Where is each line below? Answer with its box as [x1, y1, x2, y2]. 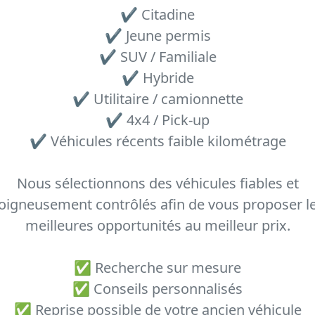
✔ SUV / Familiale [98, 47, 217, 66]
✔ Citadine [120, 5, 195, 24]
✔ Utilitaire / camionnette [72, 89, 243, 108]
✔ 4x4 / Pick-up [105, 110, 210, 129]
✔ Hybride [121, 68, 194, 87]
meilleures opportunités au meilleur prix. [25, 216, 290, 235]
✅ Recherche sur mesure [74, 258, 241, 277]
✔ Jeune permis [104, 26, 211, 45]
